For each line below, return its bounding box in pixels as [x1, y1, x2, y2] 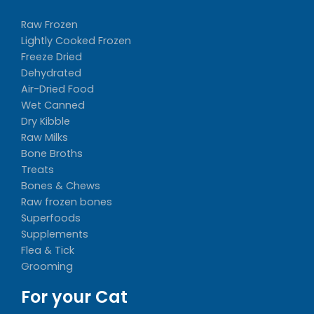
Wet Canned [21, 98, 85, 112]
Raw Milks [21, 130, 68, 144]
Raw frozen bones [21, 195, 112, 209]
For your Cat [21, 285, 128, 308]
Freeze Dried [21, 50, 82, 64]
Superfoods [21, 211, 81, 225]
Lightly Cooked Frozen [21, 34, 131, 48]
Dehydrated [21, 66, 81, 80]
